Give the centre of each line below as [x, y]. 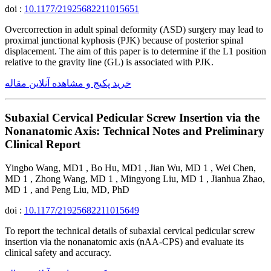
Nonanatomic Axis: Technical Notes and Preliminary [135, 131]
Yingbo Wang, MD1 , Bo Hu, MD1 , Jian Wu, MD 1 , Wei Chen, [130, 168]
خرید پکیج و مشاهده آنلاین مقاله [68, 83]
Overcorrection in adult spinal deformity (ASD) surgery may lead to [134, 30]
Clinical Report [43, 144]
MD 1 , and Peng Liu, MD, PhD [67, 189]
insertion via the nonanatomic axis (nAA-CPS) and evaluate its [124, 241]
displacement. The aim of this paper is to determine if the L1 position [135, 51]
